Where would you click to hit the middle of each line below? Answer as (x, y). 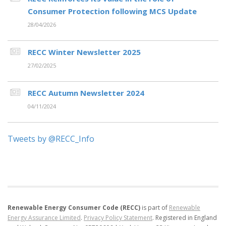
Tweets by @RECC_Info (51, 139)
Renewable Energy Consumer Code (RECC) (74, 208)
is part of (155, 208)
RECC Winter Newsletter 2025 (84, 52)
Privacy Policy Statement (118, 218)
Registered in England (185, 218)
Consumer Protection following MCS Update (112, 11)
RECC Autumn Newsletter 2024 (86, 93)
